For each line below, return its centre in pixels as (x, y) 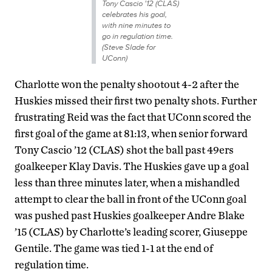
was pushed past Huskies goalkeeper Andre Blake (130, 216)
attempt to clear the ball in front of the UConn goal (131, 199)
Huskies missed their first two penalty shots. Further (136, 101)
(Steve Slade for (128, 47)
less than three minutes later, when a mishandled (127, 183)
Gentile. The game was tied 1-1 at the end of (114, 248)
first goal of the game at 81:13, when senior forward (131, 134)
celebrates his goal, (134, 15)
